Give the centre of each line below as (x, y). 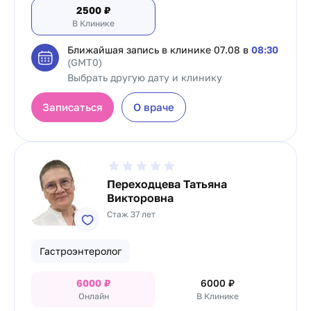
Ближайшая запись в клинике (141, 50)
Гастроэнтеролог (81, 251)
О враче (154, 107)
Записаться (73, 107)
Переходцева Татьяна (167, 184)
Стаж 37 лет (132, 214)
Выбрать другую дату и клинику (145, 77)
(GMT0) (85, 62)
